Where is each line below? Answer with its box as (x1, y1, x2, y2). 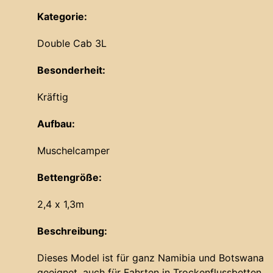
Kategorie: (37, 10, 87, 23)
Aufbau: (37, 118, 75, 130)
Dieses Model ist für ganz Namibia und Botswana (37, 252, 264, 264)
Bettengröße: (37, 171, 102, 184)
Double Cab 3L (37, 37, 107, 50)
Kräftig (37, 91, 68, 104)
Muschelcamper (37, 144, 110, 157)
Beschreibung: (37, 225, 107, 238)
